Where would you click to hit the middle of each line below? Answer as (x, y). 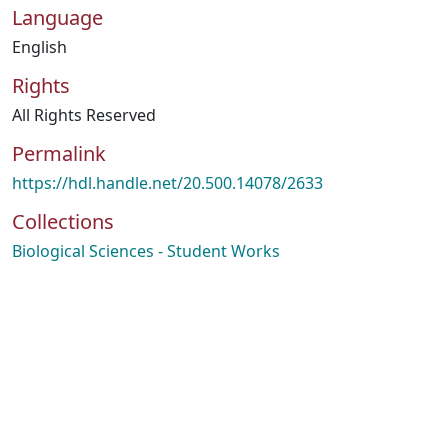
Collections (63, 221)
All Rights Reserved (84, 115)
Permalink (59, 153)
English (39, 47)
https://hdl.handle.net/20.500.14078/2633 (167, 183)
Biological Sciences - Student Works (146, 251)
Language (57, 17)
